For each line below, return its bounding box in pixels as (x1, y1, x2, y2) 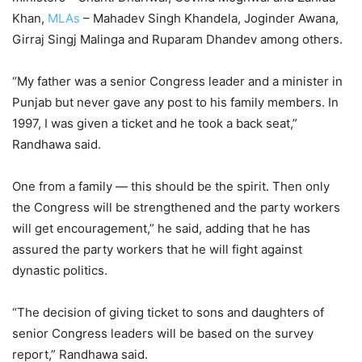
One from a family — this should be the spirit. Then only (12, 178, 330, 194)
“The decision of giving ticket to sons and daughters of (12, 304, 324, 320)
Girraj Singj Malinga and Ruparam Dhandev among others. (12, 31, 343, 47)
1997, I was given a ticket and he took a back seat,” (12, 115, 297, 131)
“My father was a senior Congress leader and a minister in (12, 73, 343, 89)
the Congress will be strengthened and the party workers (12, 199, 340, 215)
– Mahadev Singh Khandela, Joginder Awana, (80, 10, 339, 26)
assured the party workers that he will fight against (12, 241, 302, 257)
